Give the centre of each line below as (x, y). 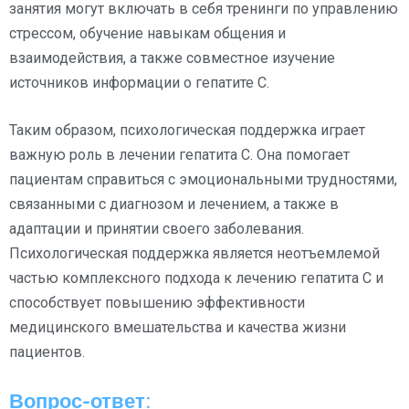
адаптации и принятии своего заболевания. (157, 228)
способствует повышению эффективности (157, 302)
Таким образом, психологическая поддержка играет (187, 130)
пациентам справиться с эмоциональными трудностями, (203, 179)
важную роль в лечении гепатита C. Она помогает (179, 154)
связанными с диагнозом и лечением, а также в (174, 204)
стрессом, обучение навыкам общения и (147, 33)
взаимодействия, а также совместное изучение (172, 58)
